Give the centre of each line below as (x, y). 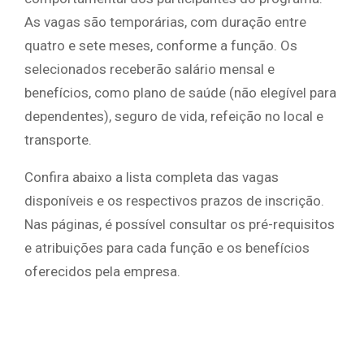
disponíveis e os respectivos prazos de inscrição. (174, 201)
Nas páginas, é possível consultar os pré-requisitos (180, 225)
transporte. (58, 140)
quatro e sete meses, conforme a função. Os (161, 46)
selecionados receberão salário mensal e (149, 69)
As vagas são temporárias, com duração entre (165, 22)
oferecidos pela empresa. (102, 272)
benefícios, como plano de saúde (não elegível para (180, 93)
